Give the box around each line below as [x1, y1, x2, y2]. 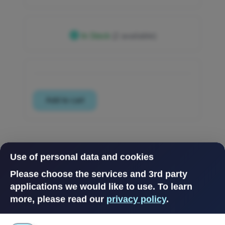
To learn [158, 181, 192, 191]
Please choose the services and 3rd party [10, 169, 187, 179]
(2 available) [111, 32, 156, 40]
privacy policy [106, 194, 166, 204]
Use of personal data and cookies [10, 152, 154, 162]
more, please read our [10, 194, 106, 204]
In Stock [81, 32, 110, 40]
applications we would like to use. [10, 181, 158, 191]
